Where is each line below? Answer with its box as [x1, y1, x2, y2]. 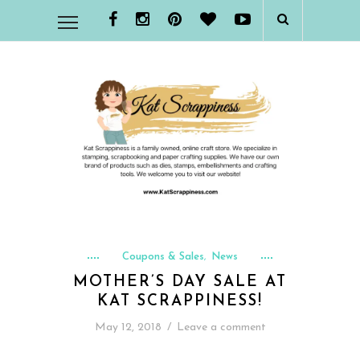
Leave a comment [176, 321, 266, 333]
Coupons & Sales [122, 251, 204, 262]
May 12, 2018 [94, 321, 162, 333]
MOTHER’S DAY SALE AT [73, 274, 287, 290]
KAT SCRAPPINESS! [97, 293, 263, 309]
